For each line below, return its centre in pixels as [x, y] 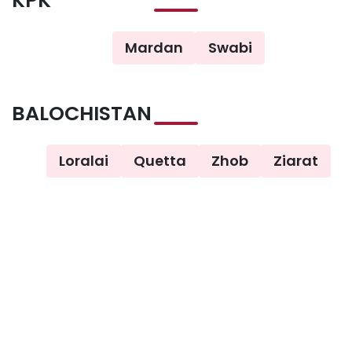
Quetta [160, 160]
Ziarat [296, 160]
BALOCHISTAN [82, 113]
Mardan [154, 47]
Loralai [84, 160]
